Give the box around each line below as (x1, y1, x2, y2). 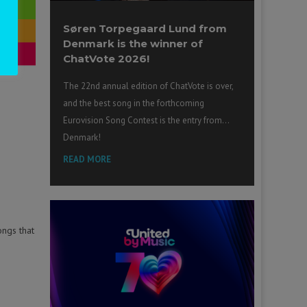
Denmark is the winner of (63, 37, 204, 51)
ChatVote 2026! (63, 52, 150, 66)
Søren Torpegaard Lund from (63, 22, 228, 36)
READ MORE (63, 153, 112, 166)
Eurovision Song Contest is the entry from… (63, 114, 230, 127)
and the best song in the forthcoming (63, 97, 205, 110)
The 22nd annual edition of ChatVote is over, (63, 80, 234, 93)
